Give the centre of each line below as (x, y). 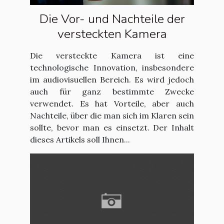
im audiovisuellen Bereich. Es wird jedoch (112, 79)
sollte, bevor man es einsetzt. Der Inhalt (112, 127)
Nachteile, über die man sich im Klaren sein (112, 115)
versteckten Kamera (112, 34)
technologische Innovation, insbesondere (112, 67)
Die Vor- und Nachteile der (112, 19)
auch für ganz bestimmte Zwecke (112, 91)
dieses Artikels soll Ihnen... (80, 139)
